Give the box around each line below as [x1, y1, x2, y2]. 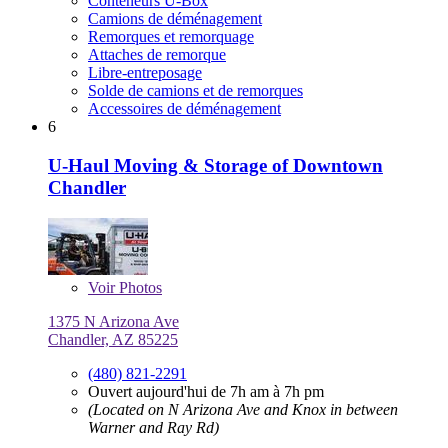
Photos [115, 278, 162, 296]
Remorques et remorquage [88, 28, 254, 46]
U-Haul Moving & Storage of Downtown [48, 154, 383, 176]
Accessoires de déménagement [88, 100, 281, 118]
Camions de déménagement [88, 10, 262, 28]
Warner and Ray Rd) [88, 418, 219, 436]
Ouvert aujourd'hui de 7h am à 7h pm [88, 382, 324, 400]
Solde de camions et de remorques [88, 82, 303, 100]
